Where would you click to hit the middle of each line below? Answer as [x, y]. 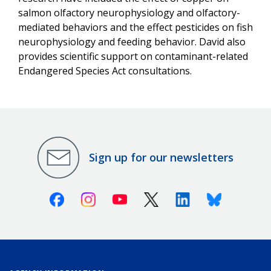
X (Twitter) [181, 197]
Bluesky [239, 197]
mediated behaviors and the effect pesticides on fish [135, 27]
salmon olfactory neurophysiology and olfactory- [129, 12]
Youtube [146, 197]
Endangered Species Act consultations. [105, 70]
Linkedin [209, 197]
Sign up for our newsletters [161, 158]
